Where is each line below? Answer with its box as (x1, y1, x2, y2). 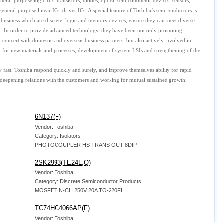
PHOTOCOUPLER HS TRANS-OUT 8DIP (35, 142, 137, 148)
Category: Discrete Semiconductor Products (35, 178, 141, 184)
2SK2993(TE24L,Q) (35, 159, 91, 166)
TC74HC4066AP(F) (35, 204, 90, 212)
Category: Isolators (35, 133, 81, 139)
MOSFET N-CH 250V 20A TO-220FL (35, 187, 124, 193)
